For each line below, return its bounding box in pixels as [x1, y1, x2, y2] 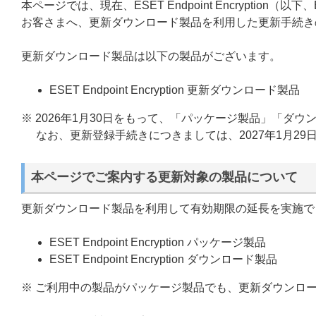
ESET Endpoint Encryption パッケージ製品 [49, 236, 266, 249]
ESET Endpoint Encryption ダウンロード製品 [49, 253, 277, 266]
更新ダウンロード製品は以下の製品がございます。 [21, 50, 281, 62]
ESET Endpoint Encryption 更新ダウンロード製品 [49, 84, 300, 96]
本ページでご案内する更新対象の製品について [31, 170, 298, 185]
